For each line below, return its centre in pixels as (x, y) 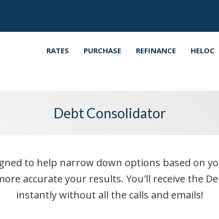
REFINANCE (156, 51)
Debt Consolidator (109, 113)
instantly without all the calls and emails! (109, 195)
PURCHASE (103, 51)
